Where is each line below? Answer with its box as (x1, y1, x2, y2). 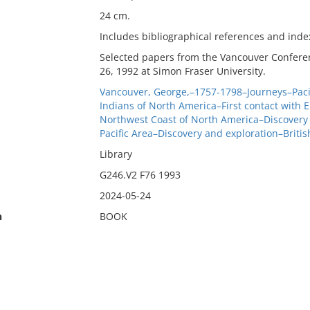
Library (99, 147, 132, 161)
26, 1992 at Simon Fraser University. (99, 64, 266, 77)
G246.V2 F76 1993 (99, 168, 181, 181)
